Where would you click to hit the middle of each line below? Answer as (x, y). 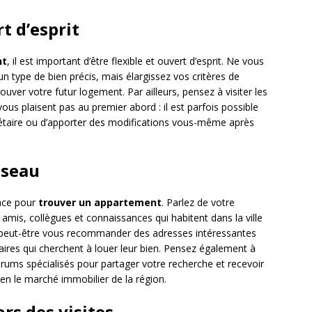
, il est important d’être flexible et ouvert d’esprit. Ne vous (135, 61)
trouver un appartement (100, 203)
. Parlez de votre (198, 203)
